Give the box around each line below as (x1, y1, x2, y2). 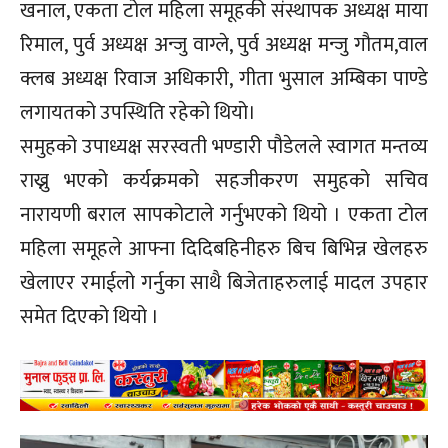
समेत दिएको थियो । (20, 300, 159, 335)
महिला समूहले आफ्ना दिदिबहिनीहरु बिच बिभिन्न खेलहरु (20, 232, 428, 267)
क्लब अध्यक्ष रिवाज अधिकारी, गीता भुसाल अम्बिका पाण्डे (20, 62, 428, 97)
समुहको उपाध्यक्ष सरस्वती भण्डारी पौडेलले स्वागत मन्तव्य (20, 130, 428, 165)
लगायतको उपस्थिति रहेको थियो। (20, 96, 256, 131)
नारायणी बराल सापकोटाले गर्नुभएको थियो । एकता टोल (20, 198, 428, 233)
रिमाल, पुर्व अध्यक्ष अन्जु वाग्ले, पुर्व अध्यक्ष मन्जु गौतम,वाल (20, 28, 428, 63)
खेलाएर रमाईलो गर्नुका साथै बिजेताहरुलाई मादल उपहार (20, 266, 428, 301)
